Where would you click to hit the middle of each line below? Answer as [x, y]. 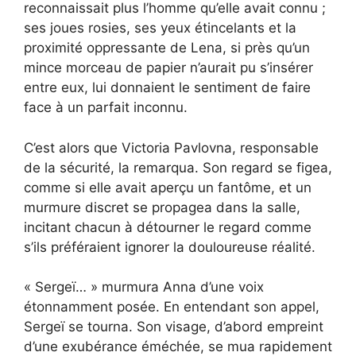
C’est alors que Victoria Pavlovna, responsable [171, 147]
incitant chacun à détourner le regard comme [168, 227]
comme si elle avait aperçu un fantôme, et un [168, 187]
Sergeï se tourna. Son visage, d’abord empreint [174, 327]
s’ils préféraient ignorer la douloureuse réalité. [170, 247]
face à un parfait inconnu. [106, 108]
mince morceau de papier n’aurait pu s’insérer [168, 68]
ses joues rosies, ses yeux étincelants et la [160, 28]
